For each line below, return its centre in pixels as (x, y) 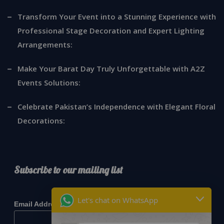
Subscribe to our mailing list (68, 169)
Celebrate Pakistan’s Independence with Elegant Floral (116, 106)
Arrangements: (45, 44)
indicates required (186, 193)
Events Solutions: (49, 82)
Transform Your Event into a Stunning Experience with (117, 16)
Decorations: (41, 120)
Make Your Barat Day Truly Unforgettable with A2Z (111, 68)
